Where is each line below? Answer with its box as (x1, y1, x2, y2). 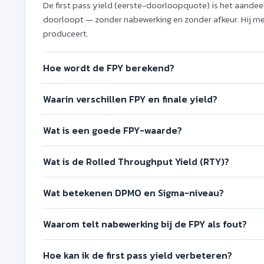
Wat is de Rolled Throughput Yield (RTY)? (43, 154, 229, 169)
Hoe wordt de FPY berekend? (43, 60, 174, 75)
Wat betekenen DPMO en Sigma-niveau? (43, 185, 224, 200)
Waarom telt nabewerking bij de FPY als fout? (43, 216, 247, 231)
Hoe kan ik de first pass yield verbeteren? (43, 247, 232, 262)
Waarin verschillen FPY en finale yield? (43, 91, 217, 106)
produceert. (43, 27, 88, 40)
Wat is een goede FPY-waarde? (43, 123, 182, 137)
